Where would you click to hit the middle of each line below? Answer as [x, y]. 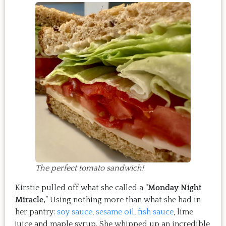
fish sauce [156, 212]
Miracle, [30, 200]
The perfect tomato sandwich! [90, 168]
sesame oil [115, 212]
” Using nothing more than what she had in [123, 200]
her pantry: [36, 212]
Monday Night [175, 188]
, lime [183, 212]
